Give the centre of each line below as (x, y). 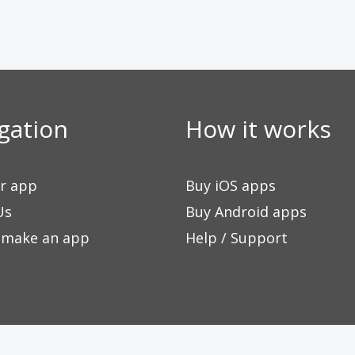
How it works (258, 129)
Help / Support (237, 238)
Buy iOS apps (231, 185)
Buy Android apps (246, 212)
